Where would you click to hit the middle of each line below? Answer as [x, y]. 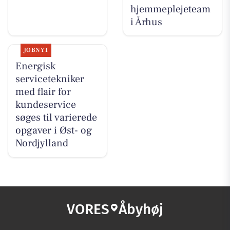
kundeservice [45, 104]
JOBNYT [36, 50]
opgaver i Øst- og [53, 130]
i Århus [146, 22]
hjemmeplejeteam [170, 9]
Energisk [35, 66]
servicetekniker [50, 79]
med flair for [43, 92]
